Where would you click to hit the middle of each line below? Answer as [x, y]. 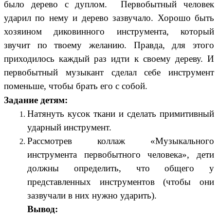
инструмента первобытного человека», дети [121, 155]
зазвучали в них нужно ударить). [92, 196]
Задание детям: [36, 100]
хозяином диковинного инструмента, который [109, 31]
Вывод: [43, 209]
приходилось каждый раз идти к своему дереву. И [109, 58]
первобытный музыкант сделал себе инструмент [109, 72]
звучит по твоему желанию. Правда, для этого [109, 45]
